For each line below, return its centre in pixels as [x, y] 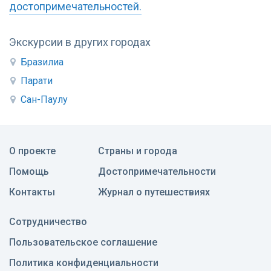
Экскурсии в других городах [80, 42]
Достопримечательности [157, 172]
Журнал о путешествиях [154, 192]
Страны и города [138, 151]
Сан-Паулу [44, 100]
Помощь [29, 172]
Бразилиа [42, 62]
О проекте [32, 151]
